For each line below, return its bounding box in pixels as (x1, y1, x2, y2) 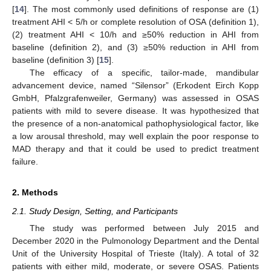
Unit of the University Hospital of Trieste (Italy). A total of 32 (12, 249, 259, 259)
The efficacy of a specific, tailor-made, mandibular (29, 67, 259, 77)
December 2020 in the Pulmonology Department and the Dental (12, 236, 259, 246)
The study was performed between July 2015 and (29, 223, 259, 233)
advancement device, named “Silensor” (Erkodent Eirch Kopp (12, 80, 259, 90)
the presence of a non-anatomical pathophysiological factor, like (12, 118, 259, 128)
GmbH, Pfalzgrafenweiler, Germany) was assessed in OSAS (12, 93, 259, 103)
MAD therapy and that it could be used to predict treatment (12, 143, 259, 154)
